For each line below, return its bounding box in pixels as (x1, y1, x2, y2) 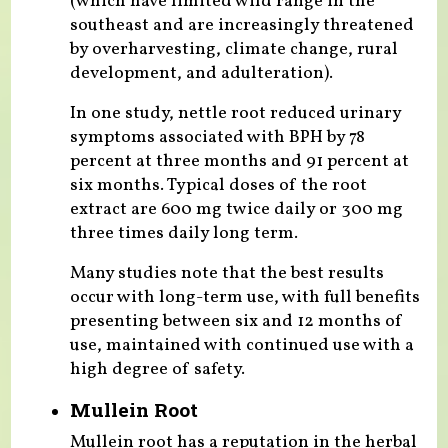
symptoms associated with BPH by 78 (69, 124, 365, 150)
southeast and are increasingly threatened (69, 12, 414, 38)
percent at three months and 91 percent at (69, 148, 409, 174)
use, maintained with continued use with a (69, 332, 414, 358)
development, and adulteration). (69, 60, 333, 86)
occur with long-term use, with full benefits (69, 284, 420, 310)
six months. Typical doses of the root (69, 172, 367, 198)
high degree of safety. (69, 356, 245, 382)
